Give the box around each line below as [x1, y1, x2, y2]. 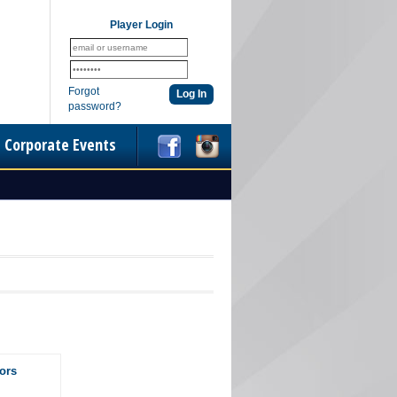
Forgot [68, 85, 99, 97]
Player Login [109, 19, 173, 31]
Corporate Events [4, 134, 116, 155]
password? [68, 100, 121, 113]
